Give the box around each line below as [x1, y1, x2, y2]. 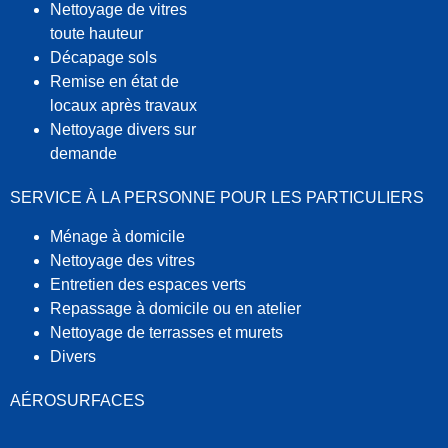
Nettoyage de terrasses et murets [50, 323, 283, 341]
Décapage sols [50, 49, 157, 67]
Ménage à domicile [50, 227, 185, 245]
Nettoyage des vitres [50, 251, 195, 269]
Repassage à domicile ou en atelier [50, 299, 301, 317]
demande [50, 145, 117, 163]
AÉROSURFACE [10, 391, 134, 409]
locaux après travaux [50, 97, 197, 115]
